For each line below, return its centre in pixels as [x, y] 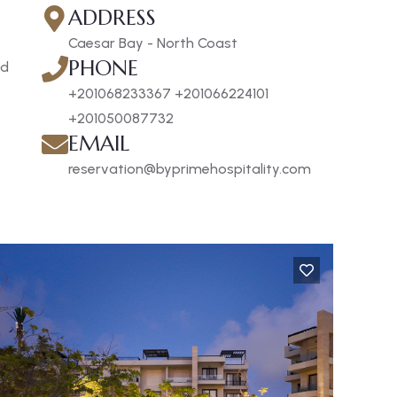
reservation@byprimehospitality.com [189, 169]
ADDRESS [112, 18]
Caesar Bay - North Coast [152, 43]
